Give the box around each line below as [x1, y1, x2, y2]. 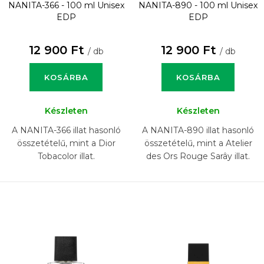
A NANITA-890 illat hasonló [142, 125, 254, 136]
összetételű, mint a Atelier [144, 138, 252, 149]
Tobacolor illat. [37, 151, 95, 162]
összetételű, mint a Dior [16, 138, 115, 149]
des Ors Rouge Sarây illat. [146, 151, 250, 162]
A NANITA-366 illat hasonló [11, 125, 121, 136]
